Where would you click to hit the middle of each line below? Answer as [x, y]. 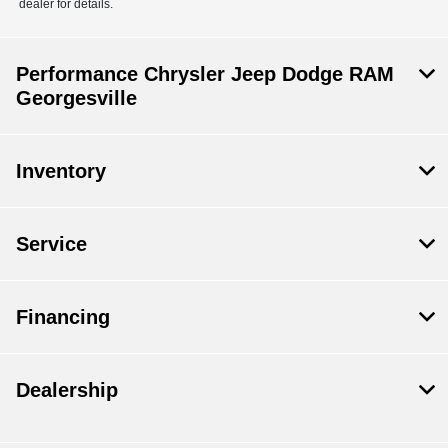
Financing [63, 317]
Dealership [67, 390]
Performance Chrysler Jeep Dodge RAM [205, 74]
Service [51, 244]
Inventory [61, 171]
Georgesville [76, 98]
